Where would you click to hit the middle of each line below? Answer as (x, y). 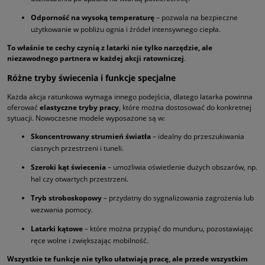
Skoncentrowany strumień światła (91, 136)
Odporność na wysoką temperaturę (93, 17)
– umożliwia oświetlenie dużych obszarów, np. (182, 167)
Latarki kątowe (57, 228)
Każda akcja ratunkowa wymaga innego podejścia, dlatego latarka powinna (130, 96)
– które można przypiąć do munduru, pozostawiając (168, 228)
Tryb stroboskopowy (66, 198)
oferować (23, 107)
